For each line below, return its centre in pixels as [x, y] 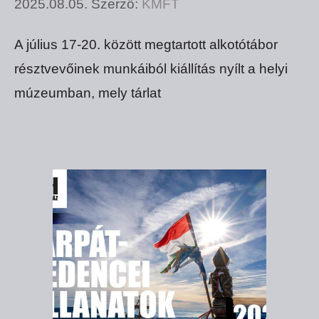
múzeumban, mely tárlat [88, 93]
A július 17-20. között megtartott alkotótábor [146, 45]
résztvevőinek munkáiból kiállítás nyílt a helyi [151, 69]
